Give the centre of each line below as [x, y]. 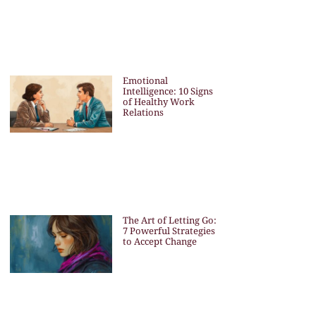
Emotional [145, 80]
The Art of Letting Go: [169, 220]
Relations [143, 112]
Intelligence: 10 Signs [168, 91]
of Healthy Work [158, 101]
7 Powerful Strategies [169, 231]
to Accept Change [159, 242]
